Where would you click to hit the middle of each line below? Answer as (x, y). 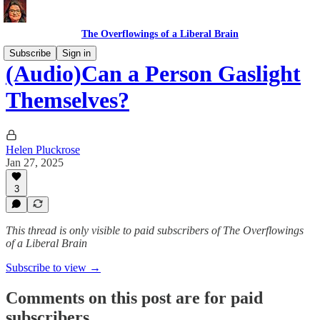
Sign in (76, 53)
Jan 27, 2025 (35, 162)
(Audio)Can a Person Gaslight (153, 74)
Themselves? (67, 100)
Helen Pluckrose (43, 149)
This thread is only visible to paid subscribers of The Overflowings (155, 230)
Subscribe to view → (53, 267)
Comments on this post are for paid (134, 297)
